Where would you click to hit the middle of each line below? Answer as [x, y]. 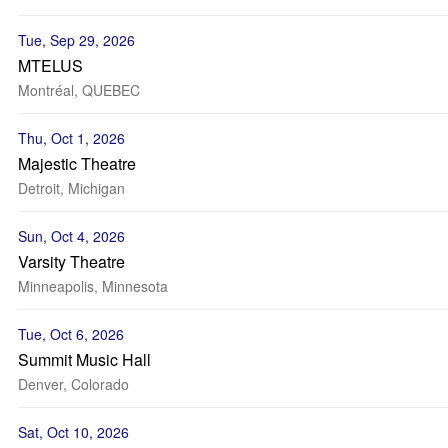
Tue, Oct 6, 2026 [71, 334]
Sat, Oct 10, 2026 [73, 432]
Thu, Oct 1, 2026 [71, 138]
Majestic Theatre [77, 163]
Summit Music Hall [84, 359]
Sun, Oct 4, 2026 [71, 236]
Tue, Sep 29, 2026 [76, 40]
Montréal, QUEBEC [79, 90]
